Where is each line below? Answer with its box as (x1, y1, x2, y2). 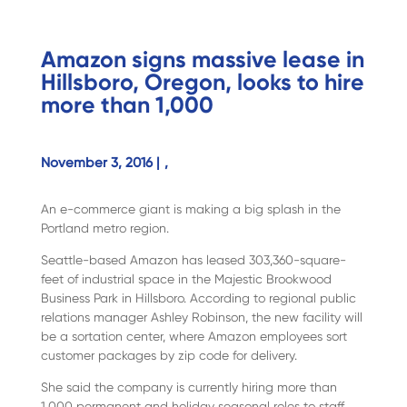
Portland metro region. (40, 221, 169, 236)
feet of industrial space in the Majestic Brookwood (40, 272, 332, 287)
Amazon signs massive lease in (40, 45, 364, 74)
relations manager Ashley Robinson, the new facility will (40, 310, 362, 325)
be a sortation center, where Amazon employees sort (40, 329, 347, 344)
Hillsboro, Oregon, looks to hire (40, 68, 364, 97)
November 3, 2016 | (40, 154, 160, 172)
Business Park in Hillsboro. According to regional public (40, 291, 356, 306)
